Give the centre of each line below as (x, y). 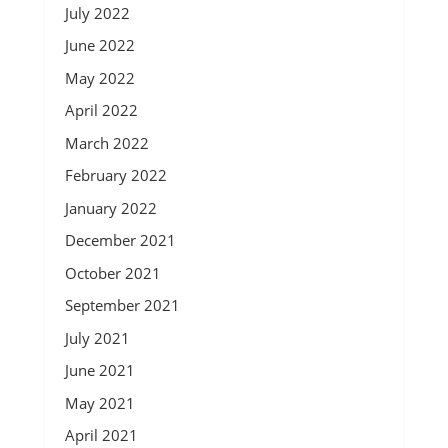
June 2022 (99, 45)
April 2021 (101, 435)
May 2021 (99, 402)
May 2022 (99, 77)
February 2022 (115, 175)
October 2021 (112, 272)
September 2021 (122, 305)
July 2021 (97, 337)
